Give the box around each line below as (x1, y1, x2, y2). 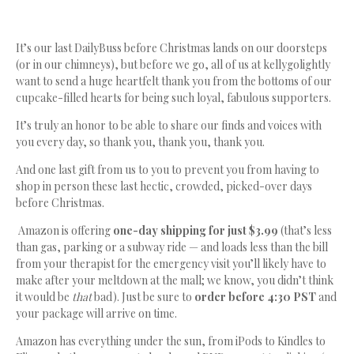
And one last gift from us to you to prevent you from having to (16, 162, 319, 178)
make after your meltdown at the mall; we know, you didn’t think (16, 273, 333, 288)
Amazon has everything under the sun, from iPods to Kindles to (16, 333, 326, 349)
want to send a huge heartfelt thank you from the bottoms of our (16, 73, 332, 89)
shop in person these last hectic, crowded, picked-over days (16, 179, 312, 194)
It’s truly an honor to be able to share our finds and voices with (16, 118, 322, 134)
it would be (16, 289, 72, 305)
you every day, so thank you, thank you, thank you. (16, 134, 265, 150)
